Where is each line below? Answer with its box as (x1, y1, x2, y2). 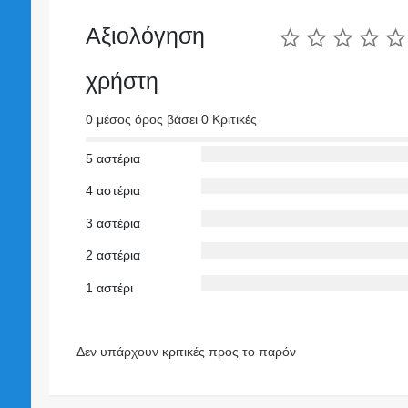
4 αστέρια (85, 183, 140, 199)
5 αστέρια (85, 150, 140, 166)
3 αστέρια (85, 215, 140, 230)
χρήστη (85, 67, 158, 94)
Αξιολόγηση (85, 22, 205, 48)
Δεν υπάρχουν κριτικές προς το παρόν (76, 343, 296, 359)
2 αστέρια (85, 248, 140, 263)
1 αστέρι (85, 280, 133, 295)
